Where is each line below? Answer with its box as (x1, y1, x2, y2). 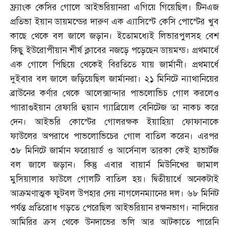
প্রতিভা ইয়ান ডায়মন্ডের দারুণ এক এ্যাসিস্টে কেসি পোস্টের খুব (10, 16, 219, 28)
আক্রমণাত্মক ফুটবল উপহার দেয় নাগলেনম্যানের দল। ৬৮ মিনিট (10, 188, 219, 199)
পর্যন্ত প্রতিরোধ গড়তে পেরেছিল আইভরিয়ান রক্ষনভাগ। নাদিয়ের (10, 202, 219, 214)
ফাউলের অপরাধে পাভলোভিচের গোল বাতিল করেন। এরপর (10, 131, 219, 142)
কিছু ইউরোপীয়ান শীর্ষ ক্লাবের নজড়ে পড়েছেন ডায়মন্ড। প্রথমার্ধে (10, 45, 219, 56)
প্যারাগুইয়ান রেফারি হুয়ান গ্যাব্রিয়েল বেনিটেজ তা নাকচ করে (10, 102, 219, 113)
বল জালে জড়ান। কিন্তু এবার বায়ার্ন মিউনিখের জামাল (10, 159, 219, 171)
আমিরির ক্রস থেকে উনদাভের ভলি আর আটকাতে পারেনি (10, 217, 219, 228)
